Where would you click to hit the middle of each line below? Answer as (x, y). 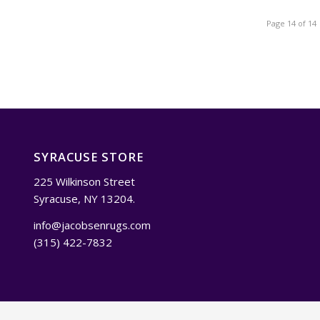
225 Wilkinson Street (84, 181)
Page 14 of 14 (292, 24)
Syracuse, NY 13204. (84, 198)
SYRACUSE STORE (88, 157)
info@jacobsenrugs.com (92, 225)
